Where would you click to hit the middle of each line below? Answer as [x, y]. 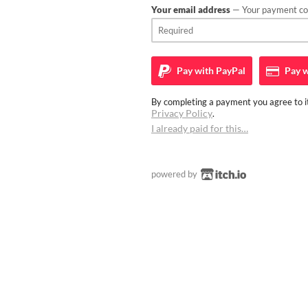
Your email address [191, 10]
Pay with [194, 70]
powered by [175, 174]
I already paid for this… [200, 128]
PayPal [230, 70]
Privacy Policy [182, 113]
